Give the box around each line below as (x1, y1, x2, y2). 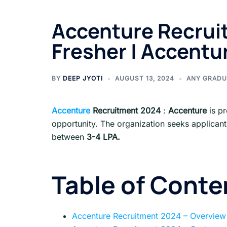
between (52, 132, 87, 142)
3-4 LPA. (87, 132, 120, 142)
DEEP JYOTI (63, 74, 103, 82)
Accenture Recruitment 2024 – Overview (72, 210, 226, 221)
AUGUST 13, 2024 (115, 74, 174, 82)
